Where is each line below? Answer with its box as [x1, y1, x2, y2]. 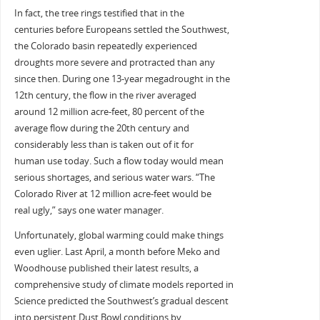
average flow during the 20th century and [14, 121, 189, 134]
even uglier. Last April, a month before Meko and [14, 246, 220, 259]
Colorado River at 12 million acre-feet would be [14, 187, 211, 200]
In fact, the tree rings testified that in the [14, 6, 184, 19]
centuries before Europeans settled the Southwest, [14, 23, 229, 36]
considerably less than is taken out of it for [14, 138, 194, 151]
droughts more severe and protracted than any [14, 56, 215, 69]
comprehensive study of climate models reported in [14, 279, 234, 291]
